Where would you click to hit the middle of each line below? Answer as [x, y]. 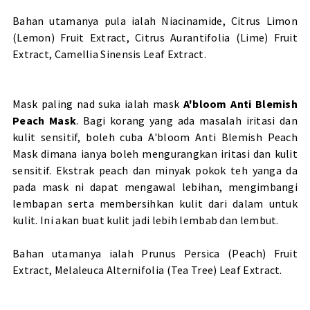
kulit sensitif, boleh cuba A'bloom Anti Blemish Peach [155, 137]
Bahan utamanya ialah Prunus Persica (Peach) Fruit [155, 254]
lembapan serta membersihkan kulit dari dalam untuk [155, 204]
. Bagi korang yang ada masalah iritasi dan [187, 121]
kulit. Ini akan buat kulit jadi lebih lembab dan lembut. [145, 220]
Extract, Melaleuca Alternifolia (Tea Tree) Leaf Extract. [147, 270]
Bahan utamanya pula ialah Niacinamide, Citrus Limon [155, 21]
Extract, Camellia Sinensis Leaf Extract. [109, 54]
